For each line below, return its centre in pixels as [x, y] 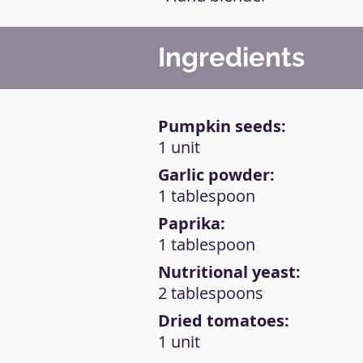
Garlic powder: [216, 175]
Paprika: [192, 223]
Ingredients [231, 57]
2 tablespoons [211, 293]
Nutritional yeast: [229, 272]
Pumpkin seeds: [222, 126]
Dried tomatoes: [224, 320]
